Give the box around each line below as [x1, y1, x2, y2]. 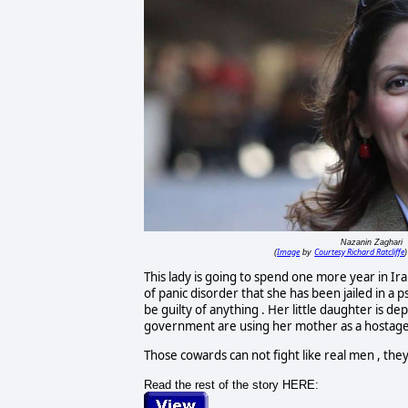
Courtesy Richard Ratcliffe [314, 246, 405, 259]
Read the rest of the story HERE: [143, 377, 319, 392]
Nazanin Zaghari [340, 238, 403, 248]
